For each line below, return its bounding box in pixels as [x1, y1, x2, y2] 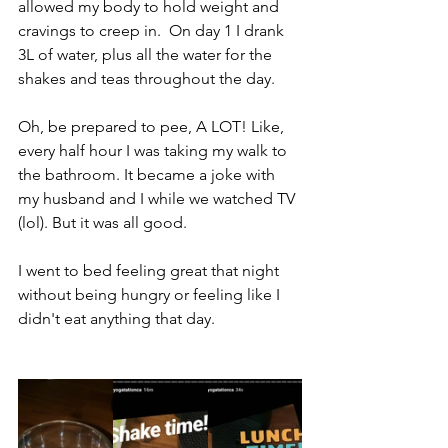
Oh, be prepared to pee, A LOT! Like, [18, 117, 288, 136]
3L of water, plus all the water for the [18, 45, 276, 64]
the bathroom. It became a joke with [18, 165, 279, 184]
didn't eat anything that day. [18, 309, 215, 328]
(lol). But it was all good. [18, 213, 191, 232]
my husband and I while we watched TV [18, 189, 299, 208]
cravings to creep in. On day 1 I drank [18, 21, 288, 40]
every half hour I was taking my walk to [18, 141, 291, 160]
